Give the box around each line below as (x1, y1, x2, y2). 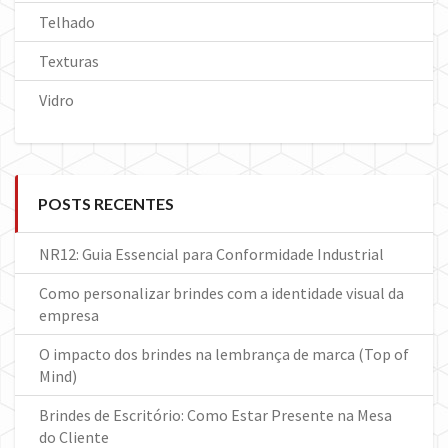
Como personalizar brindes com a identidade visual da (39, 283, 404, 304)
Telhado (39, 12, 95, 33)
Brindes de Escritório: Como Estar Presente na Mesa (39, 405, 392, 426)
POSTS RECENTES (38, 194, 174, 214)
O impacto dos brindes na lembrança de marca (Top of (39, 344, 409, 365)
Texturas (39, 51, 99, 72)
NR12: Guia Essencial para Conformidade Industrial (39, 244, 384, 265)
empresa (39, 305, 99, 326)
